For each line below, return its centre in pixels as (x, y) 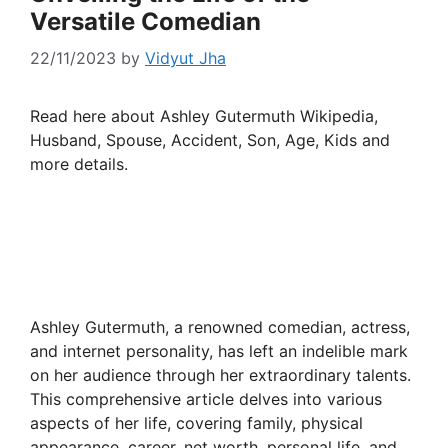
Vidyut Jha (185, 58)
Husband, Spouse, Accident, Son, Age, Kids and (210, 140)
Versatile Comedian (145, 22)
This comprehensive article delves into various (206, 399)
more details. (79, 164)
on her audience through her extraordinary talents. (220, 375)
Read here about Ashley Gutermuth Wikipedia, (204, 116)
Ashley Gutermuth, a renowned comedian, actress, (220, 327)
